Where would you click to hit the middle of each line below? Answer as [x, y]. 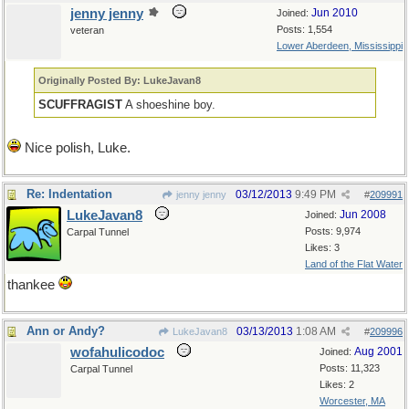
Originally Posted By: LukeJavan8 [120, 80]
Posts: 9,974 [333, 231]
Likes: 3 [322, 247]
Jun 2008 [363, 215]
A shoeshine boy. [169, 105]
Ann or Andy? [66, 331]
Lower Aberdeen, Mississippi [340, 46]
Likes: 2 [337, 384]
